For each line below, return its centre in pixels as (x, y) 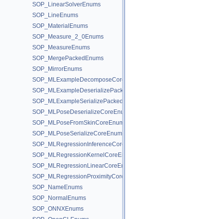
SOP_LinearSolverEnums (66, 4)
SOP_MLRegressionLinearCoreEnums (84, 166)
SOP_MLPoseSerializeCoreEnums (79, 133)
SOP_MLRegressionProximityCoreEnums (88, 176)
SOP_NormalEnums (59, 198)
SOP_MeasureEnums (61, 47)
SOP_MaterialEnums (60, 26)
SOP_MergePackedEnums (68, 58)
